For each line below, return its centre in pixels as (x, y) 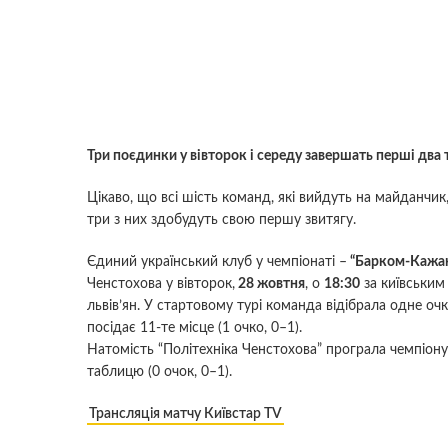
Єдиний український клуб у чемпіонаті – (217, 261)
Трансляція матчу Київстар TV (185, 413)
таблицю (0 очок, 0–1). (159, 371)
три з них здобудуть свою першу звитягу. (221, 219)
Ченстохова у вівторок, (161, 283)
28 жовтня (270, 283)
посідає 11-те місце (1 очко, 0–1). (194, 327)
